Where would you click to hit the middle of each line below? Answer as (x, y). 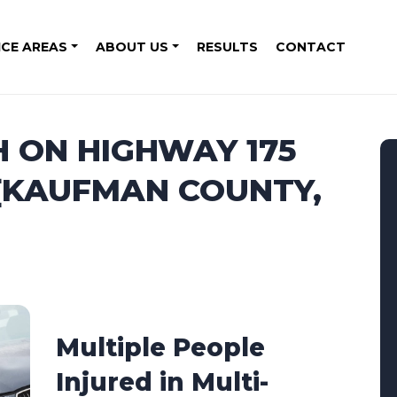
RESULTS (227, 47)
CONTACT (310, 47)
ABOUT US (132, 47)
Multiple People (161, 348)
